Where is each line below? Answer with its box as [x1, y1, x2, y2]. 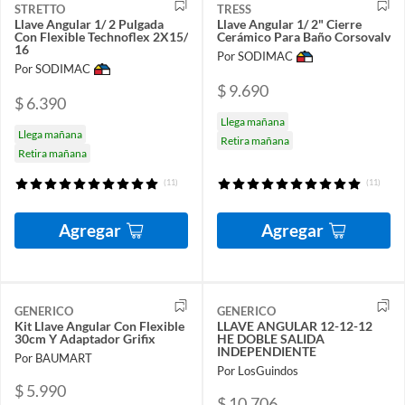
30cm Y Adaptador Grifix [14, 330, 155, 346]
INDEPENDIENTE [217, 343, 316, 359]
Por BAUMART [14, 351, 92, 366]
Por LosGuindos [217, 363, 298, 379]
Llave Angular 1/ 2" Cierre [217, 16, 362, 33]
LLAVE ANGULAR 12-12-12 [217, 317, 372, 334]
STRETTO [14, 2, 65, 17]
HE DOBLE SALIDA [217, 330, 325, 346]
